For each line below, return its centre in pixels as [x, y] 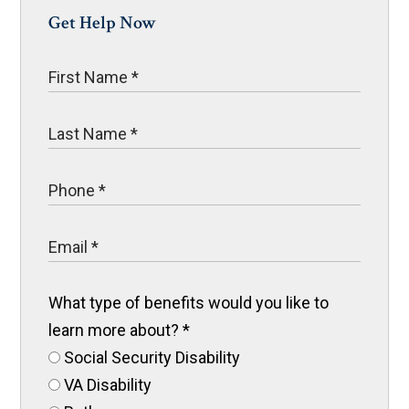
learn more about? [116, 330]
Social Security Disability [151, 358]
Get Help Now [103, 23]
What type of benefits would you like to [189, 303]
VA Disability [106, 385]
